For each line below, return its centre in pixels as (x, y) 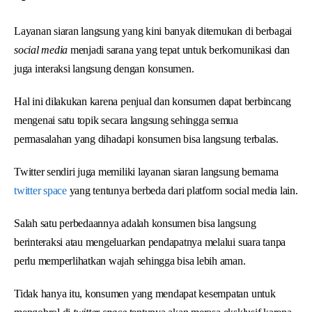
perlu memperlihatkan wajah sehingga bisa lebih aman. (130, 260)
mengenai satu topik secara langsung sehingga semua (126, 120)
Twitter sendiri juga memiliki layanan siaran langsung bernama (146, 171)
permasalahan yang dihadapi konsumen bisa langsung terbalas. (146, 139)
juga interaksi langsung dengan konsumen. (104, 68)
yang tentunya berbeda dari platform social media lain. (182, 190)
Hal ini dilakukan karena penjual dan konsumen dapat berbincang (153, 101)
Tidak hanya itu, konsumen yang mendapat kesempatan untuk (145, 293)
